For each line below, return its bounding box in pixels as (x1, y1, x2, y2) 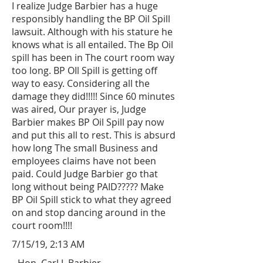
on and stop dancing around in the (12, 206, 166, 219)
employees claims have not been (12, 154, 156, 167)
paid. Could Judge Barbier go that (12, 167, 158, 180)
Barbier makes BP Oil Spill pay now (12, 116, 164, 129)
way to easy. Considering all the (12, 77, 150, 90)
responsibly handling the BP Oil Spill (12, 12, 170, 25)
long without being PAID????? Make (12, 180, 164, 193)
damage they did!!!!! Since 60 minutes (12, 90, 175, 103)
